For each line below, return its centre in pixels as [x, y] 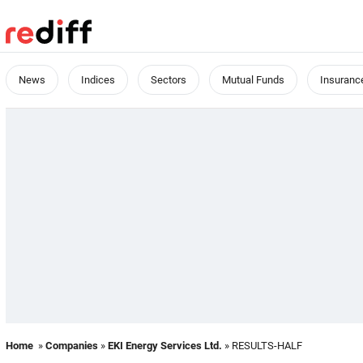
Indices [98, 80]
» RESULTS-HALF [262, 346]
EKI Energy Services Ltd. [165, 346]
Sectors [169, 80]
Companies [72, 346]
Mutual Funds [253, 80]
